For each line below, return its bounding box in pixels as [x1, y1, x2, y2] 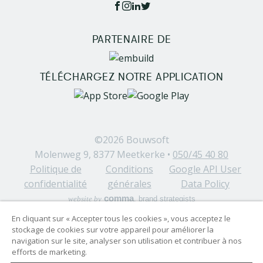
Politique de [29, 163, 82, 176]
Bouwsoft [126, 133, 169, 147]
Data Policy [181, 177, 230, 191]
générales [107, 177, 151, 191]
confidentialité [24, 177, 87, 191]
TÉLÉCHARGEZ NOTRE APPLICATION [39, 71, 224, 83]
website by [68, 194, 102, 204]
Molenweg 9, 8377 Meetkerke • [35, 148, 173, 161]
